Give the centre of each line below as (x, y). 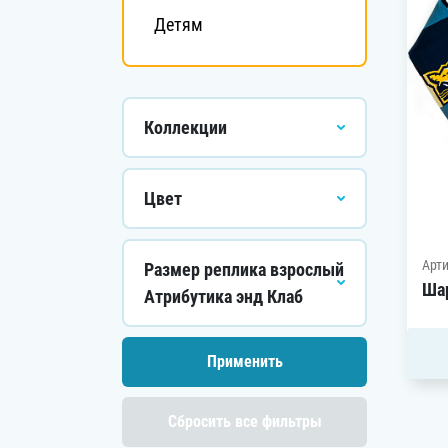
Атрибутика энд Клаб (223, 296)
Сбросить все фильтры (244, 421)
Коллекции (185, 127)
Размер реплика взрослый (244, 269)
